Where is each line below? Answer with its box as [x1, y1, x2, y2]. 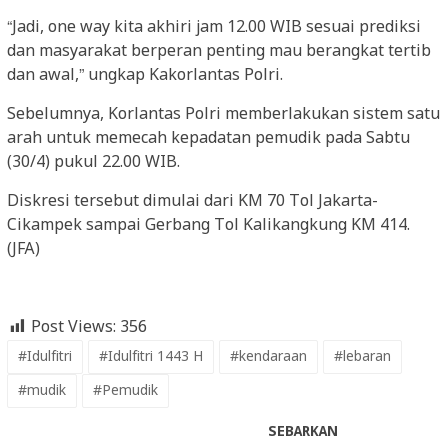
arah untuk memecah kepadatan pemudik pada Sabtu [7, 128, 410, 150]
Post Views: [31, 317, 116, 339]
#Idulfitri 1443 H [99, 348, 203, 367]
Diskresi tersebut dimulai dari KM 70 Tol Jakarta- [7, 191, 378, 213]
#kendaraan [230, 348, 307, 367]
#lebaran [334, 348, 391, 367]
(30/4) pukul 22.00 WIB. [7, 152, 180, 174]
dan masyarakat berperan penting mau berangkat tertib [7, 41, 431, 63]
